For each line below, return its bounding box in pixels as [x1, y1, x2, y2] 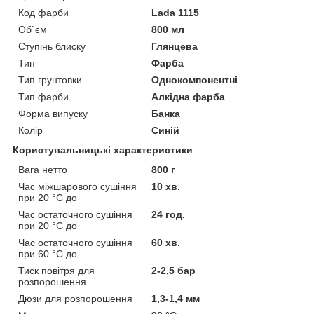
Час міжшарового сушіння [18, 180, 137, 192]
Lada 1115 [151, 6, 200, 18]
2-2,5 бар [151, 264, 196, 276]
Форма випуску [18, 107, 88, 119]
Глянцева [151, 40, 198, 52]
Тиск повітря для [18, 264, 95, 276]
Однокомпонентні [151, 74, 238, 86]
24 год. [151, 208, 186, 220]
